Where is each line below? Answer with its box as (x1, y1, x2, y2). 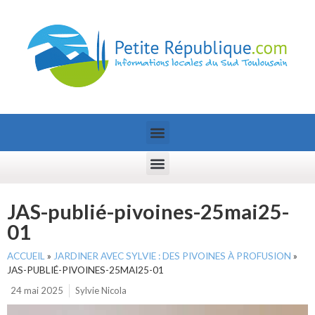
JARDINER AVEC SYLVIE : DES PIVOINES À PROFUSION (53, 250, 291, 262)
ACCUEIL (7, 250, 45, 262)
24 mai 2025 (11, 285, 63, 296)
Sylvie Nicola (75, 285, 127, 296)
